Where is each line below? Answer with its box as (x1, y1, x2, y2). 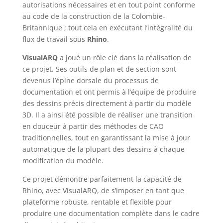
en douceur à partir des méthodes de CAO (22, 121, 164, 131)
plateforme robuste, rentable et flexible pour (22, 197, 172, 207)
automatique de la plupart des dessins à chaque (22, 144, 185, 154)
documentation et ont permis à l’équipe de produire (22, 87, 196, 97)
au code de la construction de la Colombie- (22, 11, 165, 21)
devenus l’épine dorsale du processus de (22, 76, 159, 85)
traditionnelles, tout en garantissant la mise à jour (22, 133, 190, 142)
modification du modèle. (22, 156, 104, 165)
